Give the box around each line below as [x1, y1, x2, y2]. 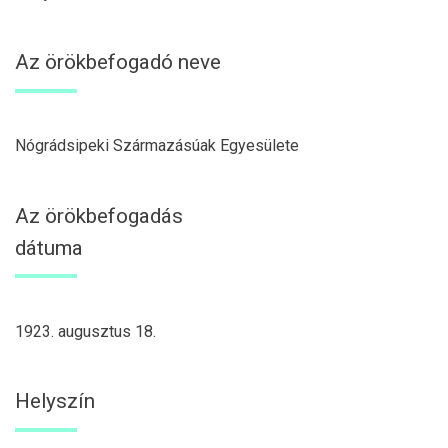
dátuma [15, 235, 83, 260]
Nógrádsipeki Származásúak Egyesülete [15, 136, 299, 156]
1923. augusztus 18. [15, 321, 156, 341]
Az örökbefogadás [15, 203, 183, 228]
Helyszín [15, 389, 95, 414]
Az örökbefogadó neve [15, 50, 221, 75]
